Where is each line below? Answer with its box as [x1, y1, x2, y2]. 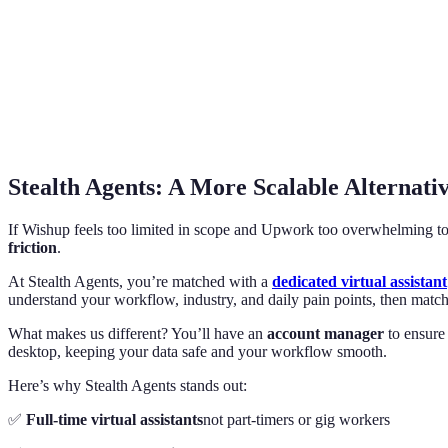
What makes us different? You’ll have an [8, 324, 267, 342]
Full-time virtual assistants [26, 410, 203, 428]
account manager [267, 324, 384, 342]
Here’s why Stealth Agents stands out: [8, 376, 247, 394]
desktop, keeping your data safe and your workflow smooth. [8, 342, 387, 360]
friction [8, 238, 57, 256]
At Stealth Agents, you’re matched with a [8, 272, 272, 290]
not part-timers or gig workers [203, 410, 390, 428]
